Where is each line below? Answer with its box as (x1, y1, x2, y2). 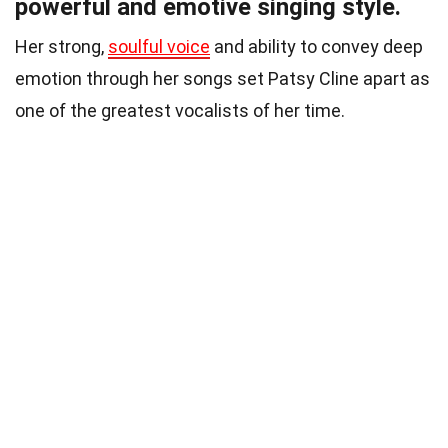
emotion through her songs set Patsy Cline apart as (15, 68, 430, 90)
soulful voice (108, 36, 210, 58)
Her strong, (15, 36, 108, 58)
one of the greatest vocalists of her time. (15, 100, 345, 122)
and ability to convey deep (210, 36, 423, 58)
